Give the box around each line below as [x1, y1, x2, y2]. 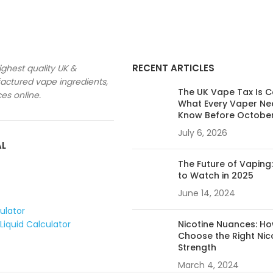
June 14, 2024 [177, 187, 235, 199]
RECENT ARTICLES [132, 62, 214, 74]
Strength [177, 241, 216, 253]
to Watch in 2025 [177, 169, 253, 182]
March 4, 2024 [177, 259, 239, 271]
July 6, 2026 [177, 127, 227, 139]
